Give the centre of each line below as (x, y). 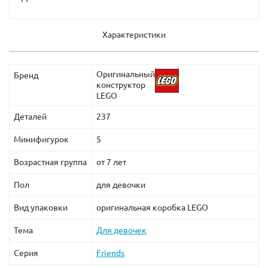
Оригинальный (126, 74)
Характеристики (134, 34)
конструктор (121, 85)
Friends (110, 253)
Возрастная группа (50, 162)
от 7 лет (111, 162)
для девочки (121, 185)
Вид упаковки (41, 207)
